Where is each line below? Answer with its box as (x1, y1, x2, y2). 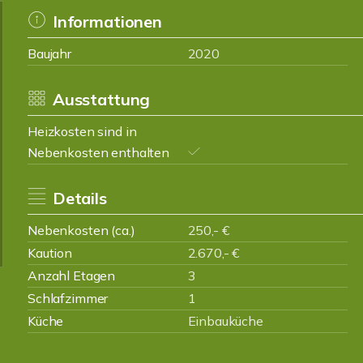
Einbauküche (187, 313, 263, 329)
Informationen (52, 11, 162, 32)
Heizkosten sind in (28, 123, 137, 139)
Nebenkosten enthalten (28, 144, 169, 160)
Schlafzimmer (28, 290, 109, 306)
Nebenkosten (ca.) (28, 222, 135, 238)
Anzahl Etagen (28, 267, 116, 284)
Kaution (28, 245, 72, 261)
